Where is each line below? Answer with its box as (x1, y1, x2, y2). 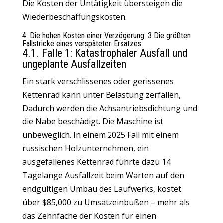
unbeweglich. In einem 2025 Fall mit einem (22, 129, 179, 140)
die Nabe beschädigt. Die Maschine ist (22, 116, 163, 127)
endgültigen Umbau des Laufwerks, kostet (22, 183, 181, 194)
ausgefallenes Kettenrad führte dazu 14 (22, 156, 171, 167)
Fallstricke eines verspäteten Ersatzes (22, 39, 141, 48)
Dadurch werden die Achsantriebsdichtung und (22, 103, 197, 113)
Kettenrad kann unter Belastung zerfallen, (22, 89, 181, 100)
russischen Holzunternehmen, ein (22, 143, 149, 154)
